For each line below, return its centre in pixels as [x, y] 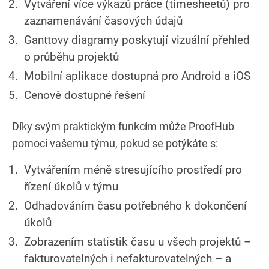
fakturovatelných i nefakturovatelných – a [128, 258]
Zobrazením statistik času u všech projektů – [138, 241]
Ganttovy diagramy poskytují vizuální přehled [137, 40]
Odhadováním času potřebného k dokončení [135, 205]
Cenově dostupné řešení [85, 95]
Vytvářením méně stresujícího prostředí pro [133, 169]
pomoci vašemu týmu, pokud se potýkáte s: [115, 143]
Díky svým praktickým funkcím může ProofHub [123, 126]
